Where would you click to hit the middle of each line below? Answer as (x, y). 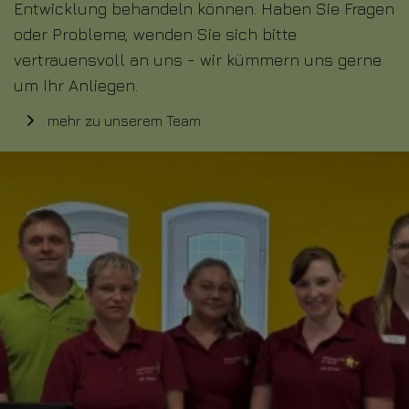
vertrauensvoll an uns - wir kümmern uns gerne (198, 59)
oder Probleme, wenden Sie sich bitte (155, 34)
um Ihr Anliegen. (76, 85)
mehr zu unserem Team (122, 120)
